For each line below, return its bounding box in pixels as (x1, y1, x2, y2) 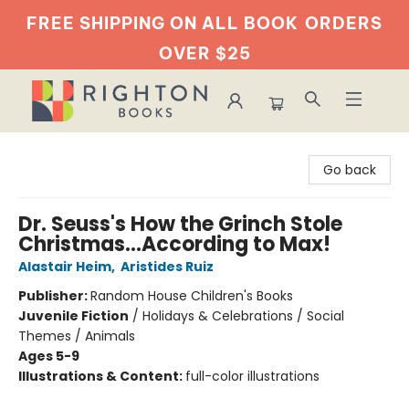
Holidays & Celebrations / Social (142, 307, 344, 325)
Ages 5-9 (18, 347, 79, 365)
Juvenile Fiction (18, 307, 129, 325)
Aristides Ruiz (121, 257, 214, 276)
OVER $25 (158, 43, 251, 64)
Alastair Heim (18, 257, 111, 276)
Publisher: (18, 287, 90, 305)
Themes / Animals (18, 327, 135, 345)
